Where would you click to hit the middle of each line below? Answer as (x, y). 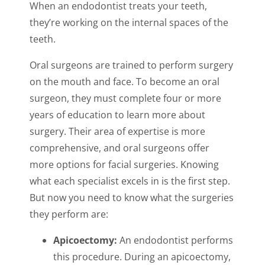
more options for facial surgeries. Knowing (124, 164)
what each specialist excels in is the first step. (130, 181)
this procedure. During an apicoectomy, (142, 256)
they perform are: (69, 214)
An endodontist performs (175, 240)
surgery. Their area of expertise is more (117, 131)
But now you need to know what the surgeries (132, 197)
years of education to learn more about (117, 114)
